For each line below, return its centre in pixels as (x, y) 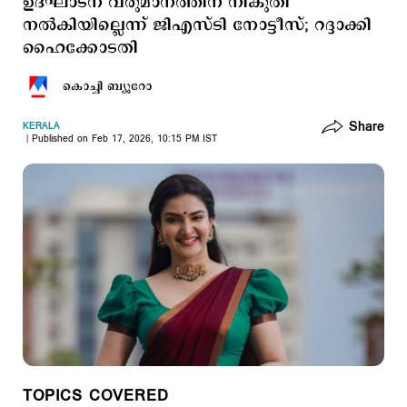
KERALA (41, 126)
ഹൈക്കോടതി (80, 48)
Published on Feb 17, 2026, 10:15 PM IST (124, 139)
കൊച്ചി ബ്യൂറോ (107, 86)
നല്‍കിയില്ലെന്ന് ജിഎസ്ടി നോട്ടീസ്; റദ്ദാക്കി (197, 25)
